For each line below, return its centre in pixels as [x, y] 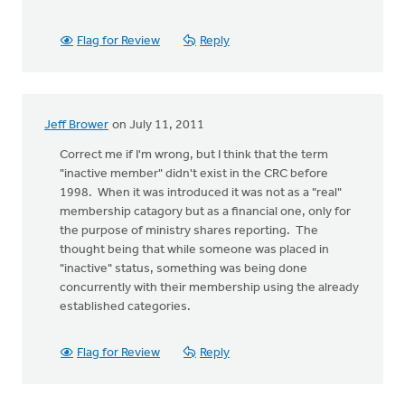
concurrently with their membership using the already [209, 288]
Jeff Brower [76, 125]
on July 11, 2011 [157, 125]
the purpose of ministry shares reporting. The [189, 231]
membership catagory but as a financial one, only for [205, 212]
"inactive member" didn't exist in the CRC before [194, 174]
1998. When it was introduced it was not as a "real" [201, 193]
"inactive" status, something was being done [184, 269]
